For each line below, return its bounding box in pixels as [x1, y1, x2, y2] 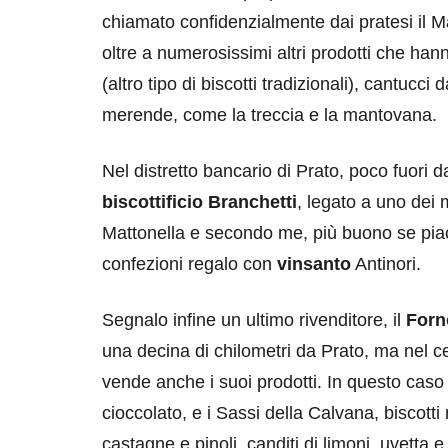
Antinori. [351, 253, 421, 274]
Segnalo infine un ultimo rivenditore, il [102, 309, 406, 330]
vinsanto [277, 253, 351, 274]
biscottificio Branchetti [102, 191, 297, 212]
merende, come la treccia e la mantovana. [102, 104, 437, 125]
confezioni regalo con [102, 253, 277, 274]
